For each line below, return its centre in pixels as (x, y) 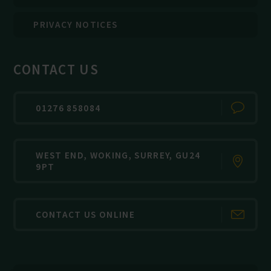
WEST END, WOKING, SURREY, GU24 (118, 155)
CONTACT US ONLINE (86, 215)
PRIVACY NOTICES (76, 25)
